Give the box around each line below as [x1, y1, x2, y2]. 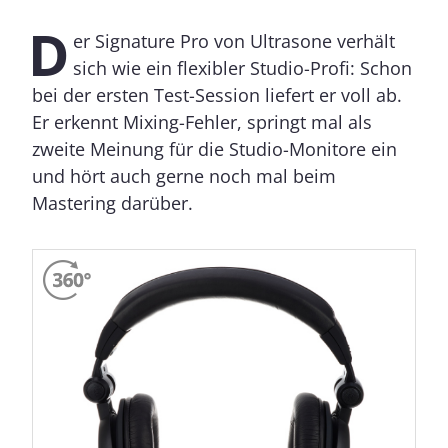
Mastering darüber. [32, 191, 193, 216]
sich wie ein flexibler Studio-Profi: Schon [73, 56, 412, 81]
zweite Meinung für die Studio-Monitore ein [32, 137, 397, 162]
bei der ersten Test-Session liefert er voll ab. [32, 83, 402, 108]
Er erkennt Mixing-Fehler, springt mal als [32, 110, 372, 135]
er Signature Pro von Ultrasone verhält [73, 29, 395, 54]
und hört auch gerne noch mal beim [32, 164, 336, 189]
